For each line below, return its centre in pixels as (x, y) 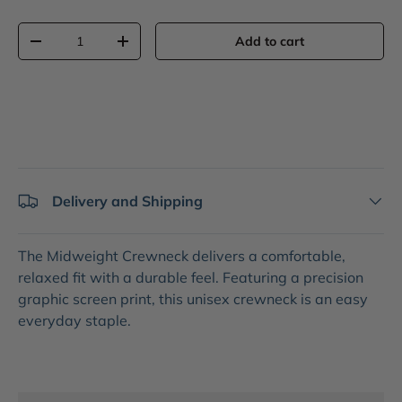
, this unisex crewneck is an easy (260, 299)
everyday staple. (74, 321)
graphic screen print (85, 299)
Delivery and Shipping (127, 201)
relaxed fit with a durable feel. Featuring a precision (191, 278)
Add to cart (270, 42)
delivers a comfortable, (267, 256)
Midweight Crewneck (116, 256)
